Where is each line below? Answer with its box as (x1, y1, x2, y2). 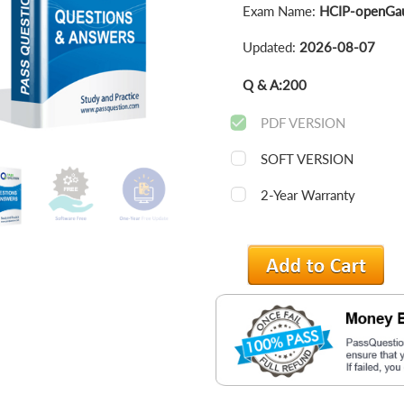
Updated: (242, 39, 299, 55)
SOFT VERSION (260, 151, 353, 167)
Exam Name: (242, 3, 319, 19)
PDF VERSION (260, 115, 345, 131)
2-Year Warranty (260, 187, 355, 203)
